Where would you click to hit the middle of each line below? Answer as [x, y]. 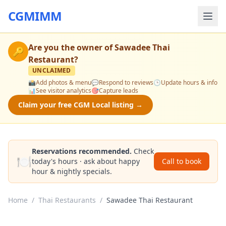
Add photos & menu [64, 82]
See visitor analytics [64, 91]
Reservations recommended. [82, 151]
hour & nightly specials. [72, 171]
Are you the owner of [71, 47]
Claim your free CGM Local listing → [80, 105]
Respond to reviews [126, 82]
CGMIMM [35, 16]
